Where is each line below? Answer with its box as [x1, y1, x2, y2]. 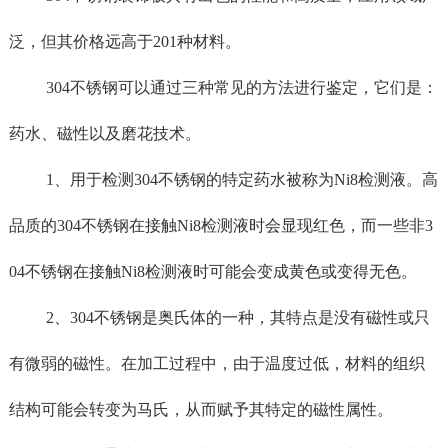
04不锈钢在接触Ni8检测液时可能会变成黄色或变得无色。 [8, 262, 417, 280]
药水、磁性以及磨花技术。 [8, 124, 201, 142]
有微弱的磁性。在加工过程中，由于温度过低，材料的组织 [8, 354, 425, 372]
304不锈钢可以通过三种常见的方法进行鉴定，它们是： [45, 78, 438, 96]
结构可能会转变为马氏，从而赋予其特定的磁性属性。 [8, 400, 393, 418]
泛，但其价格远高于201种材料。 [8, 32, 241, 50]
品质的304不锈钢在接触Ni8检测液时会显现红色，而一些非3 [8, 216, 433, 234]
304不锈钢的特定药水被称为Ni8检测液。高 [133, 170, 438, 188]
